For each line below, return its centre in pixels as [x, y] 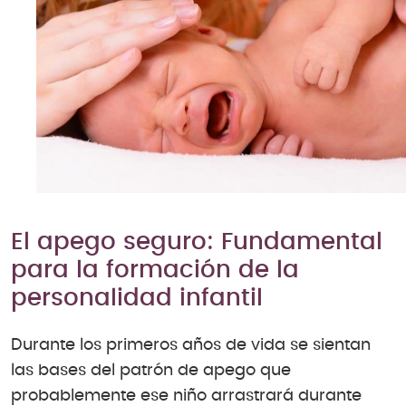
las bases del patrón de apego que [151, 371]
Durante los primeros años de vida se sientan [191, 346]
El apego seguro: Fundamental [197, 242]
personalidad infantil [137, 299]
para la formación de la [155, 271]
